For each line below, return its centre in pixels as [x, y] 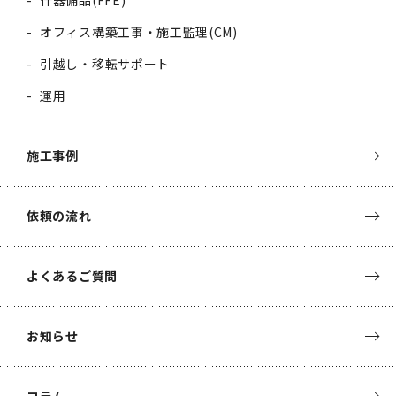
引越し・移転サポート [105, 63]
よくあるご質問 [72, 275]
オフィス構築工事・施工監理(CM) [139, 31]
